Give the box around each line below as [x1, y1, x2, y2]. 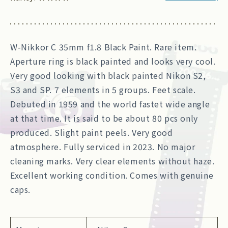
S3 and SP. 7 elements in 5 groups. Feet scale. [10, 83, 196, 96]
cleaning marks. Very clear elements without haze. [10, 154, 215, 167]
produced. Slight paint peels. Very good [10, 126, 173, 138]
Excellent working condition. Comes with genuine [10, 168, 214, 181]
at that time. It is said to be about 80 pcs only [10, 111, 198, 124]
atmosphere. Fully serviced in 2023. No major [10, 140, 195, 153]
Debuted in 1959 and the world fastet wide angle [10, 97, 210, 110]
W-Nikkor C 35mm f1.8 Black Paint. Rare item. [10, 40, 197, 53]
